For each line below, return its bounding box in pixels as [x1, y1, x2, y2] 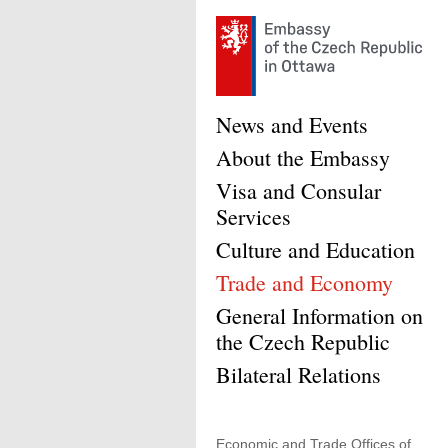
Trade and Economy [216, 268, 393, 297]
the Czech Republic [216, 327, 390, 356]
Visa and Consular [216, 176, 381, 205]
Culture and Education [216, 235, 415, 264]
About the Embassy [216, 143, 390, 172]
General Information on [216, 301, 423, 330]
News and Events [216, 110, 368, 139]
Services [216, 202, 291, 231]
